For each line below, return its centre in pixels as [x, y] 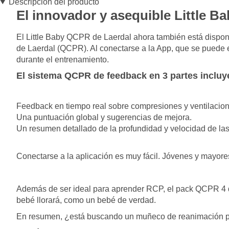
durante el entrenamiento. [63, 60]
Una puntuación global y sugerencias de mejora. [104, 117]
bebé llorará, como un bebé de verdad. [86, 200]
